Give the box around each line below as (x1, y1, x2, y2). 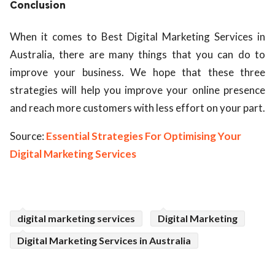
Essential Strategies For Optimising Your (46, 130, 241, 143)
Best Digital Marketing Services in (101, 30, 265, 44)
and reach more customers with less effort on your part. (10, 101, 265, 115)
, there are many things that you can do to (52, 48, 265, 61)
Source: (10, 130, 46, 143)
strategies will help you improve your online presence (10, 83, 265, 97)
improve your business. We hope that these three (10, 66, 265, 79)
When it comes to (10, 30, 101, 44)
